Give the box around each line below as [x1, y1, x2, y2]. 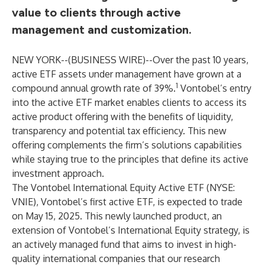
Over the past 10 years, [153, 54, 248, 66]
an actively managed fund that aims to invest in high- [12, 238, 237, 250]
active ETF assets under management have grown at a [12, 68, 241, 80]
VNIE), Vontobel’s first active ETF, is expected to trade [12, 196, 243, 208]
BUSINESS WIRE [71, 54, 143, 66]
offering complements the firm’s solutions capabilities [12, 139, 242, 151]
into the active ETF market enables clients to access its [12, 96, 247, 108]
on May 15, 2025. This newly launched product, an [12, 210, 222, 222]
